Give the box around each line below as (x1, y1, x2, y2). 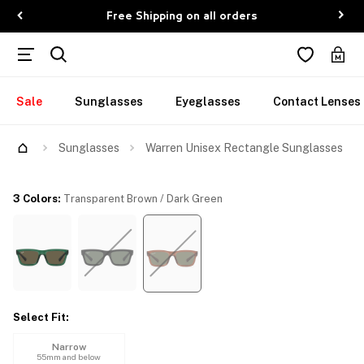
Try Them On (23, 132, 86, 145)
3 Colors (13, 193, 58, 205)
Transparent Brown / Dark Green (63, 193, 223, 205)
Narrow (51, 341, 86, 353)
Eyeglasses (175, 95, 240, 108)
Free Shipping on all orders (106, 11, 258, 21)
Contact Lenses (273, 95, 361, 108)
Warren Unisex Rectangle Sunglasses (145, 141, 343, 154)
